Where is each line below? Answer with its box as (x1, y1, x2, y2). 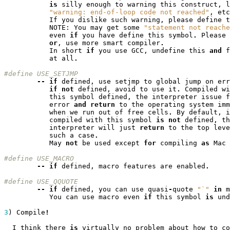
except (114, 139, 140, 147)
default (188, 108, 218, 117)
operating (147, 101, 185, 109)
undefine (151, 47, 185, 55)
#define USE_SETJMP (4, 70, 78, 78)
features (123, 162, 156, 170)
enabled (176, 162, 205, 170)
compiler (127, 39, 160, 47)
